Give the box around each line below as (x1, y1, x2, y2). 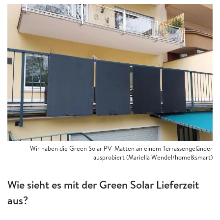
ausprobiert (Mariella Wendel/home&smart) (93, 153, 213, 162)
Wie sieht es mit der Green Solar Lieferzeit (7, 177, 199, 192)
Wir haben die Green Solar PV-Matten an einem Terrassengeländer (30, 144, 213, 153)
